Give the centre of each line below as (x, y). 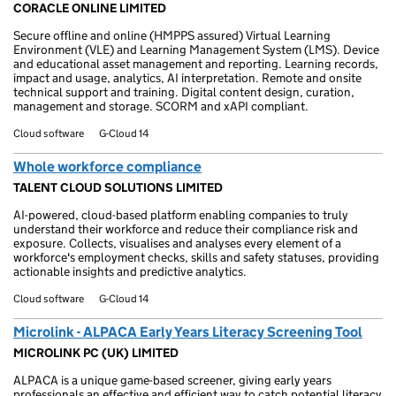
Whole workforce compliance (107, 167)
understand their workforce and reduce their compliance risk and (186, 229)
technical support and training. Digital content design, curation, (184, 92)
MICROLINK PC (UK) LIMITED (96, 353)
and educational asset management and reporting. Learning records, (196, 64)
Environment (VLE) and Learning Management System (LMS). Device (196, 49)
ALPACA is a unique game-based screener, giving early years (172, 380)
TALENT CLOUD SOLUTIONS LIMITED (118, 187)
